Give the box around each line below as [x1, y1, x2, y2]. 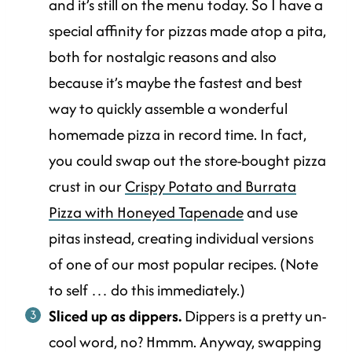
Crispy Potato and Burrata [125, 175, 296, 198]
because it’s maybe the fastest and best [49, 71, 302, 94]
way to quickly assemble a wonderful [49, 97, 288, 120]
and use [244, 201, 298, 224]
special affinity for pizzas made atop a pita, [49, 20, 326, 42]
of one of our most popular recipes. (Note [49, 253, 318, 276]
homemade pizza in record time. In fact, [49, 123, 306, 146]
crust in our [49, 175, 125, 198]
